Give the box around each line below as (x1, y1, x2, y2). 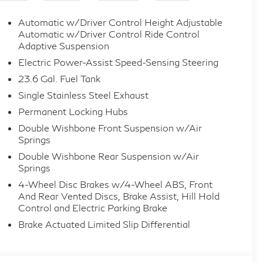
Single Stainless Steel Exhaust (18, 89, 149, 100)
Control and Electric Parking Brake (18, 201, 167, 213)
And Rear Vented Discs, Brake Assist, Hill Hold (18, 190, 220, 201)
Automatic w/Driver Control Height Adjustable (18, 16, 222, 28)
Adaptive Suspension (18, 39, 109, 51)
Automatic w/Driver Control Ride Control (18, 28, 200, 39)
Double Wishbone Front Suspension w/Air (18, 122, 202, 133)
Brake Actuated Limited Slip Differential (18, 218, 190, 230)
